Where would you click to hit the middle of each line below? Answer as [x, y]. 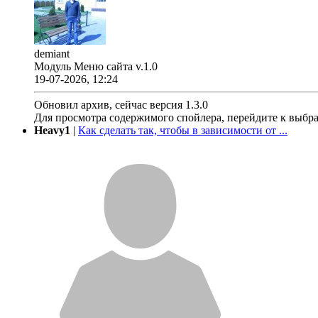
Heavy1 [52, 131]
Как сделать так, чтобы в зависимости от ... [183, 131]
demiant [52, 54]
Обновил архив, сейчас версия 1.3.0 [121, 105]
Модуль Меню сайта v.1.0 [96, 67]
